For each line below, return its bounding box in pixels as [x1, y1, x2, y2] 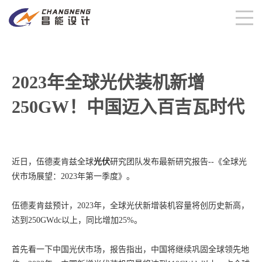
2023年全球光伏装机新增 [12, 73, 205, 92]
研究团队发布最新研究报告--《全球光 [110, 157, 247, 166]
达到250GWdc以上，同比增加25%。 [12, 216, 142, 225]
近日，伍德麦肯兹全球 [12, 157, 94, 166]
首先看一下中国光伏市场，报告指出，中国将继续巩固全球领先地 [12, 245, 249, 254]
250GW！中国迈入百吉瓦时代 [12, 97, 244, 116]
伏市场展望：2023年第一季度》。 [12, 172, 135, 181]
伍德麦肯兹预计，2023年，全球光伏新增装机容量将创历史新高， [12, 201, 249, 210]
